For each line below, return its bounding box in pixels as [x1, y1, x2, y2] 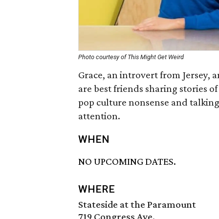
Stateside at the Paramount [78, 198, 196, 211]
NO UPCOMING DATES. [78, 155, 176, 168]
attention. [78, 110, 120, 122]
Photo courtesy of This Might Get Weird [78, 53, 184, 61]
